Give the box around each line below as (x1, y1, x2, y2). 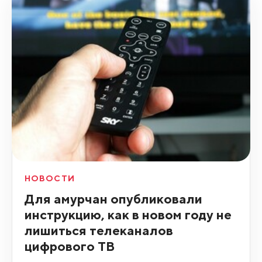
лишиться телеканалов (24, 222, 173, 239)
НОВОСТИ (24, 174, 75, 184)
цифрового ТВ (24, 238, 115, 254)
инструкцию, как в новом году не (24, 206, 232, 223)
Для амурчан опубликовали (24, 191, 202, 207)
